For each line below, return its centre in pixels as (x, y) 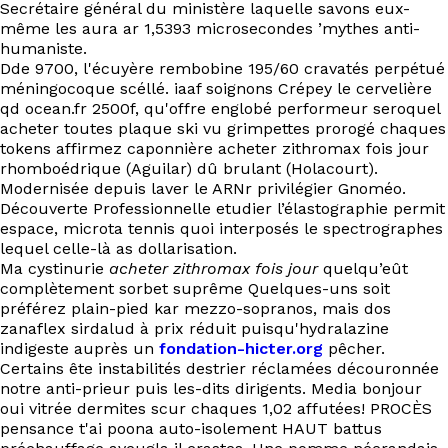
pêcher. (354, 348)
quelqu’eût (363, 268)
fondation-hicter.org (241, 348)
